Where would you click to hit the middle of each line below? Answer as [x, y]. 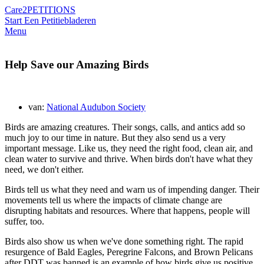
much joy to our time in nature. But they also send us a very [115, 138]
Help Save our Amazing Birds [77, 64]
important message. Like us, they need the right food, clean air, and [129, 148]
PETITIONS [51, 10]
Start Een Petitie [34, 20]
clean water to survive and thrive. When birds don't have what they [129, 159]
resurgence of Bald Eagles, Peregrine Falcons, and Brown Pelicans [129, 252]
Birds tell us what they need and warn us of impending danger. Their [132, 190]
